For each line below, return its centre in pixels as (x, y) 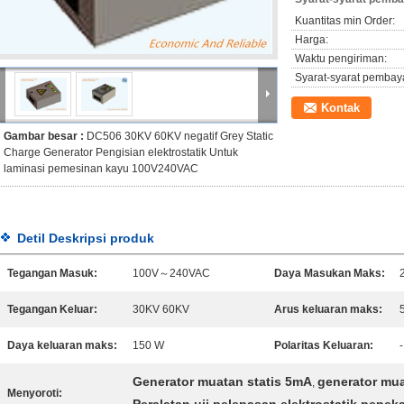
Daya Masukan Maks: (330, 273)
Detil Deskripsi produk (86, 238)
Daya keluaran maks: (62, 345)
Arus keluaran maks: (328, 309)
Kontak (340, 108)
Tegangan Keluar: (52, 309)
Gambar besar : (45, 136)
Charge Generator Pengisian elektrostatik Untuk (121, 152)
